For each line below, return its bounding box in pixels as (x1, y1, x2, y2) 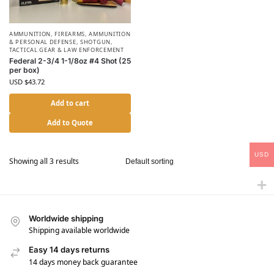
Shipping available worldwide (29, 225, 130, 236)
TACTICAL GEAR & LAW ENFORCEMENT (9, 46, 124, 54)
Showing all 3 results (9, 156, 79, 166)
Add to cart (51, 98, 89, 108)
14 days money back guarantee (29, 256, 138, 267)
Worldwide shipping (29, 213, 103, 223)
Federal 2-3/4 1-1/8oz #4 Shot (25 (9, 56, 131, 65)
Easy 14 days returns (29, 245, 109, 255)
